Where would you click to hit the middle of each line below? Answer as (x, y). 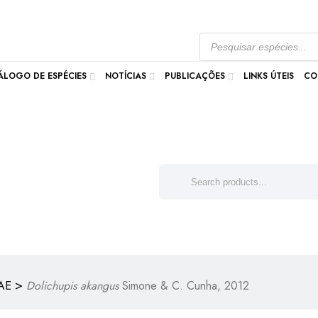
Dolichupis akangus (72, 286)
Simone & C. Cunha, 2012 (184, 286)
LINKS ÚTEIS (269, 76)
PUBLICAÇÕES (195, 76)
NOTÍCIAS (126, 76)
